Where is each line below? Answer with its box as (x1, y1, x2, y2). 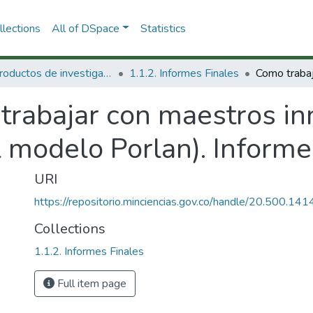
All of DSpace (51, 20, 119, 36)
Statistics (140, 20, 186, 36)
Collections (34, 219, 105, 238)
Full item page (54, 276, 126, 291)
